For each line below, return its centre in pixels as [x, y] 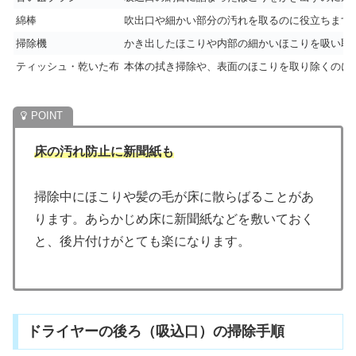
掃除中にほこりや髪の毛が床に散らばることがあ [174, 197]
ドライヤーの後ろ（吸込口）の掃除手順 [155, 332]
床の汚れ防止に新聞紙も [104, 152]
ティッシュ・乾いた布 [68, 66]
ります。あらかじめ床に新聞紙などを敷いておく [174, 219]
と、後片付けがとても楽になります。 [142, 242]
